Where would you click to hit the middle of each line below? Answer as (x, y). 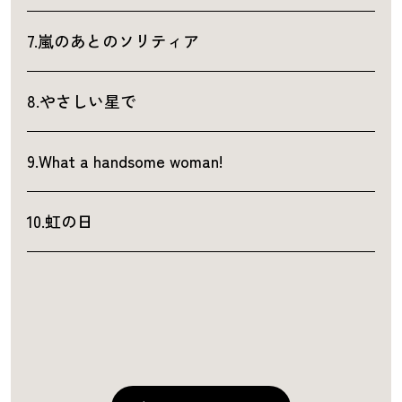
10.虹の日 (60, 221)
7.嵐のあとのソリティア (113, 41)
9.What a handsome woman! (125, 161)
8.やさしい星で (81, 101)
